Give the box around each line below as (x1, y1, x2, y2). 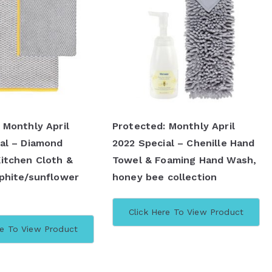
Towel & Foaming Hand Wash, (112, 154, 257, 166)
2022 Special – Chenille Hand (112, 137, 255, 149)
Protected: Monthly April (112, 120, 235, 132)
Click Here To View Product (128, 207, 244, 217)
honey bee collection (112, 171, 217, 183)
